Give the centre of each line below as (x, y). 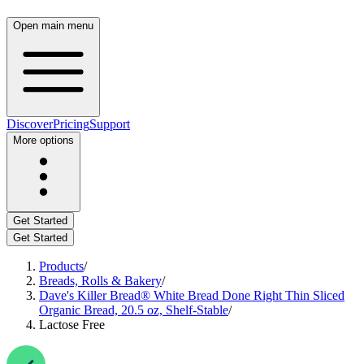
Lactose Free (72, 325)
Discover (30, 124)
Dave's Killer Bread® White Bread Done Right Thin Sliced (192, 295)
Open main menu (53, 26)
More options (43, 140)
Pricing (71, 124)
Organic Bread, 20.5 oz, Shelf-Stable (134, 310)
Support (110, 124)
